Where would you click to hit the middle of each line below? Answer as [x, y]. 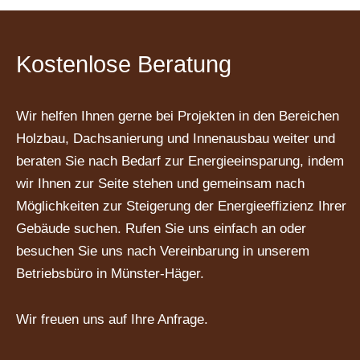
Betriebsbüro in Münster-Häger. [110, 273]
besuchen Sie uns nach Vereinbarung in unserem [163, 251]
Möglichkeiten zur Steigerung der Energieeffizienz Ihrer [181, 206]
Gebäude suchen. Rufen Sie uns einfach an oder [161, 228]
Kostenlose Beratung [124, 64]
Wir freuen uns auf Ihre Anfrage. [112, 320]
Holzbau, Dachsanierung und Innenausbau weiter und [176, 138]
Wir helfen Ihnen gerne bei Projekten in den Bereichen [178, 116]
